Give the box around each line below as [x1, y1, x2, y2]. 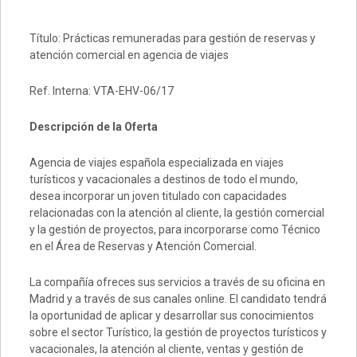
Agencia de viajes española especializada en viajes [29, 156, 284, 169]
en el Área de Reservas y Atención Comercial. [29, 240, 257, 253]
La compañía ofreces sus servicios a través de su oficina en [29, 276, 325, 288]
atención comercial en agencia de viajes [29, 49, 229, 61]
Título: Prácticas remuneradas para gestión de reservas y [29, 32, 316, 45]
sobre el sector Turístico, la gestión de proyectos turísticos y [29, 326, 327, 339]
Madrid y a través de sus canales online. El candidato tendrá [29, 292, 327, 305]
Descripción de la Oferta [29, 120, 158, 133]
